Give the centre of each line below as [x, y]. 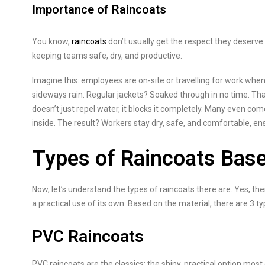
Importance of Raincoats [99, 9]
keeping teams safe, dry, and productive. [107, 56]
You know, [52, 41]
